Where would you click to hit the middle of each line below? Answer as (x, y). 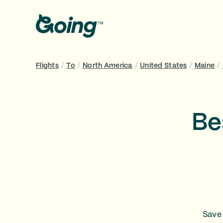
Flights (47, 66)
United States (164, 66)
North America (108, 66)
